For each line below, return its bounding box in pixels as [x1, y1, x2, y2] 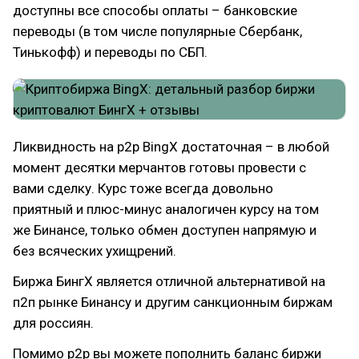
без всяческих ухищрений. [13, 242, 176, 259]
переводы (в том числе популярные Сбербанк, [13, 22, 302, 39]
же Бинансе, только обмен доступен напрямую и [13, 221, 317, 238]
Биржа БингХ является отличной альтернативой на [13, 272, 325, 289]
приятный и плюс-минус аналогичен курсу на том [13, 200, 319, 217]
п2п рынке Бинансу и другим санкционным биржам [13, 293, 333, 310]
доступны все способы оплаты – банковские [13, 2, 297, 18]
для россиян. [13, 314, 94, 331]
